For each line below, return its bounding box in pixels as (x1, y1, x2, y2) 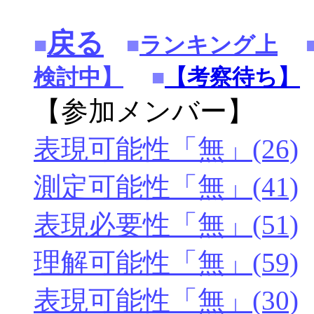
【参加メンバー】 (34, 96, 254, 126)
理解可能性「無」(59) (34, 247, 299, 278)
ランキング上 (139, 33, 278, 57)
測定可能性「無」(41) (34, 172, 299, 202)
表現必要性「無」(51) (34, 210, 299, 240)
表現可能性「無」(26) (34, 134, 299, 164)
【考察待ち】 (165, 65, 300, 90)
